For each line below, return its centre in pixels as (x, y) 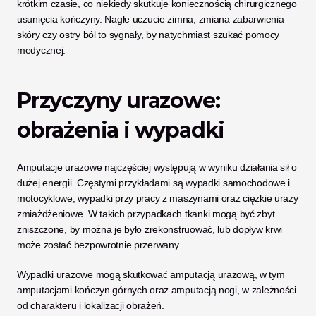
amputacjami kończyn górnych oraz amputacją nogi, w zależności (157, 290)
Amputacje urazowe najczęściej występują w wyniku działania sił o (157, 167)
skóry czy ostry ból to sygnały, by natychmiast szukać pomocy (148, 35)
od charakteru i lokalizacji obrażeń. (91, 305)
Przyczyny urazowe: (119, 101)
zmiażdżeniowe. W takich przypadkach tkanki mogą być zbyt (146, 214)
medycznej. (42, 50)
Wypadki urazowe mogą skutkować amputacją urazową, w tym (151, 274)
